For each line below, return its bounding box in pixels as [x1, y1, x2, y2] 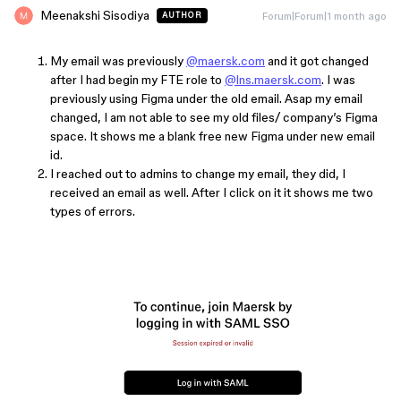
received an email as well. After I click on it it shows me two [50, 185, 373, 200]
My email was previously [50, 54, 186, 68]
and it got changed [265, 54, 369, 68]
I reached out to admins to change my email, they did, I [50, 166, 346, 181]
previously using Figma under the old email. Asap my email [50, 91, 363, 106]
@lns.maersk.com [225, 73, 321, 87]
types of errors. [50, 204, 135, 218]
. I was [321, 73, 355, 87]
